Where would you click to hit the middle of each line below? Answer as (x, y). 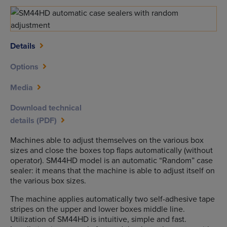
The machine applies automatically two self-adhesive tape (112, 199)
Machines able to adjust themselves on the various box (107, 140)
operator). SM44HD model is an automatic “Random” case (111, 160)
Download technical (46, 108)
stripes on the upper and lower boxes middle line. (98, 209)
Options (24, 67)
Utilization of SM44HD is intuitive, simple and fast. (98, 219)
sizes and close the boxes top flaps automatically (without (111, 150)
